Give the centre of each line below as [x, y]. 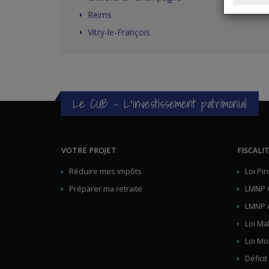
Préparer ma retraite [106, 189]
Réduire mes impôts [105, 171]
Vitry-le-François [119, 32]
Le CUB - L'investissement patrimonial [160, 104]
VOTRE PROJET [89, 150]
